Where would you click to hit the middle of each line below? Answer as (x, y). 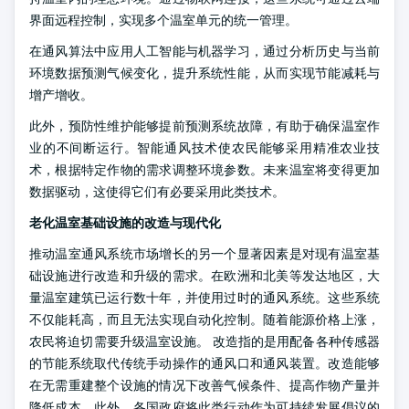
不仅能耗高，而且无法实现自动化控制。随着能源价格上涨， (204, 320)
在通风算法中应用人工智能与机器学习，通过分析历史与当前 (204, 51)
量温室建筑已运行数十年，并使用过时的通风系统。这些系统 (204, 298)
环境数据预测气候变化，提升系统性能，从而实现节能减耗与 (204, 73)
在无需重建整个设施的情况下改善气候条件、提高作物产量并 (204, 385)
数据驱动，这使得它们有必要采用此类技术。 (157, 192)
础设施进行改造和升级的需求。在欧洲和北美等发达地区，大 (204, 276)
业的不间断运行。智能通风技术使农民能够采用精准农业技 (204, 148)
